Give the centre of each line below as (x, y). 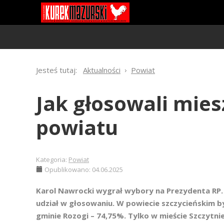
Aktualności (102, 70)
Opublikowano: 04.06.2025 (84, 169)
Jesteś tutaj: (58, 70)
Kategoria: (52, 159)
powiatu (77, 127)
